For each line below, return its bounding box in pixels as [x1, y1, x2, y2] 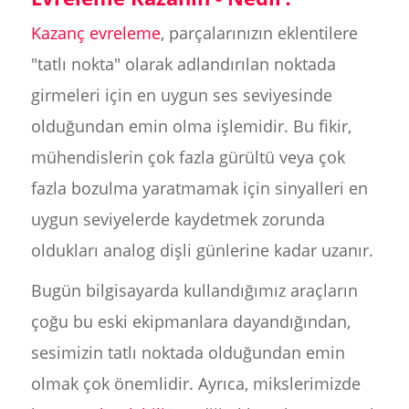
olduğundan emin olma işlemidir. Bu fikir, [30, 115, 351, 137]
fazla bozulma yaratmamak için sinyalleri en [30, 177, 368, 199]
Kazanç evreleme [30, 22, 161, 44]
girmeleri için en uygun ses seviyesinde [30, 84, 332, 106]
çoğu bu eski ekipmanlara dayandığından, [30, 310, 351, 332]
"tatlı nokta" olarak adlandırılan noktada [30, 53, 336, 75]
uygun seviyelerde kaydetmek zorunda [30, 208, 325, 230]
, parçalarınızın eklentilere [160, 22, 358, 44]
